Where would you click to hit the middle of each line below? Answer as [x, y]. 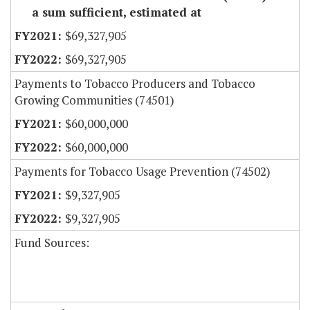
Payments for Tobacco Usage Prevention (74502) [143, 172]
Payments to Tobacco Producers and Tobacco [135, 84]
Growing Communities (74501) [94, 100]
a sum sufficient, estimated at [108, 12]
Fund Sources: [52, 243]
